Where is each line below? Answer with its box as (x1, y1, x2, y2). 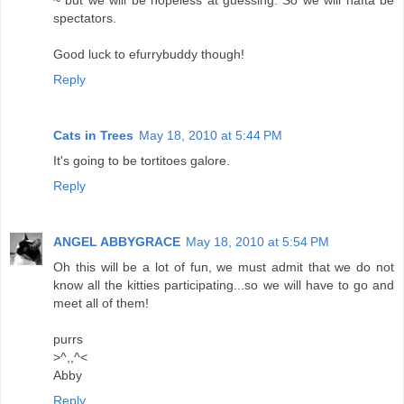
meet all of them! (53, 296, 149, 310)
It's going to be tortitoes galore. (53, 153, 230, 169)
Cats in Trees (53, 128, 133, 143)
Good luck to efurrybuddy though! (53, 47, 244, 62)
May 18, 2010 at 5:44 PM (139, 128, 282, 143)
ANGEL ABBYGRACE (53, 234, 180, 249)
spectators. (53, 11, 116, 26)
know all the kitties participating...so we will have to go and (53, 278, 394, 292)
